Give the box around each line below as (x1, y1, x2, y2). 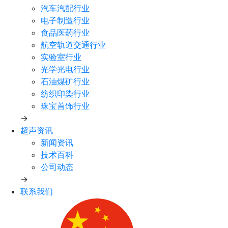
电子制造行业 (41, 15, 90, 25)
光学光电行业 (41, 64, 90, 74)
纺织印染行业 (41, 88, 90, 99)
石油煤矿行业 (41, 76, 90, 87)
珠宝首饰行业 (41, 100, 90, 111)
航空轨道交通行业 (41, 39, 106, 50)
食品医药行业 (41, 27, 90, 38)
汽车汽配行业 (41, 3, 90, 13)
